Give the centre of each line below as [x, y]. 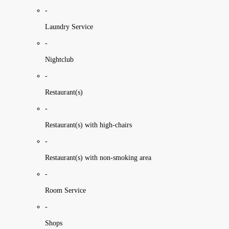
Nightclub [59, 59]
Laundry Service [69, 27]
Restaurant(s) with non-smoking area [98, 157]
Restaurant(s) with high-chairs [88, 125]
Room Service [65, 190]
